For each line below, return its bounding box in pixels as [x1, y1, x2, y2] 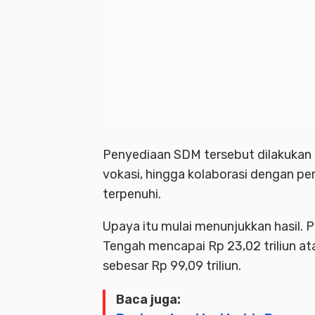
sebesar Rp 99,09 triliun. [103, 258, 241, 274]
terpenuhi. [103, 186, 161, 202]
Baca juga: [116, 292, 181, 308]
